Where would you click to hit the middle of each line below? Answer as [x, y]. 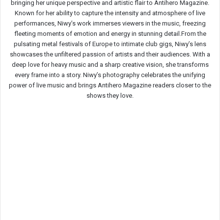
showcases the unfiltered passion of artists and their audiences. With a [110, 54]
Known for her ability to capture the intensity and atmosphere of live [110, 13]
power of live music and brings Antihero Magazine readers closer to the [110, 85]
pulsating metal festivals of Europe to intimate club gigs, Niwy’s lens [110, 44]
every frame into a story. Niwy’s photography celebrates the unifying [110, 75]
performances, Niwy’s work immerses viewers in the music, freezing [110, 23]
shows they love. [110, 95]
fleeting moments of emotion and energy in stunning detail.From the [110, 33]
